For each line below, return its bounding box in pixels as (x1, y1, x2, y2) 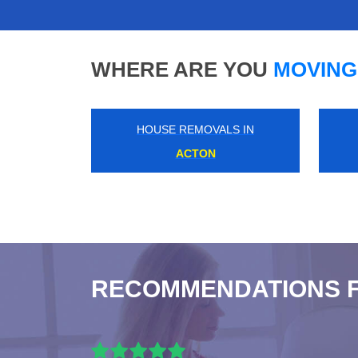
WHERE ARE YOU (91, 58, 268, 82)
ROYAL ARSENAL (148, 147, 243, 161)
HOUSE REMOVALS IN (137, 123, 254, 137)
